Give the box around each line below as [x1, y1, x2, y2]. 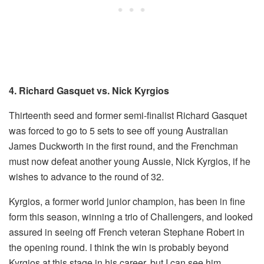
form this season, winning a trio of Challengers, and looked [9, 210, 253, 224]
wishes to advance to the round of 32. [9, 170, 164, 184]
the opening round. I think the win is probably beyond [9, 240, 229, 255]
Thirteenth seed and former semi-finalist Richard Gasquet [9, 108, 247, 123]
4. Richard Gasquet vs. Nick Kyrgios [9, 84, 169, 98]
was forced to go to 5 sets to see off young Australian [9, 124, 228, 138]
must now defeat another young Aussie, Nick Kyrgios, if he [9, 154, 250, 169]
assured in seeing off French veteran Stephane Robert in [9, 225, 245, 239]
